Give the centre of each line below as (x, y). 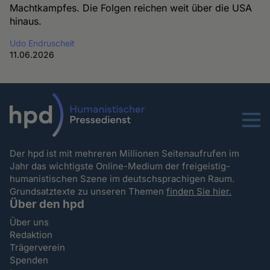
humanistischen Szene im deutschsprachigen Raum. (124, 178)
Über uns (30, 222)
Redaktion (31, 234)
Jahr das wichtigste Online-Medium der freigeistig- (120, 166)
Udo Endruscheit (42, 43)
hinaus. (26, 21)
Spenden (29, 260)
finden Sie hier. (199, 191)
